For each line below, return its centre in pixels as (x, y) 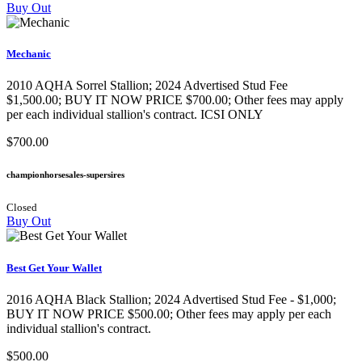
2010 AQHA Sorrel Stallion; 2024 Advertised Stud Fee (147, 86)
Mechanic (29, 54)
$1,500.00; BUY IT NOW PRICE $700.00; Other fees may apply (175, 100)
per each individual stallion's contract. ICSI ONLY (135, 115)
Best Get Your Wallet (54, 267)
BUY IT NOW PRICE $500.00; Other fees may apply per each (169, 314)
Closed (22, 208)
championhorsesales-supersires (65, 175)
